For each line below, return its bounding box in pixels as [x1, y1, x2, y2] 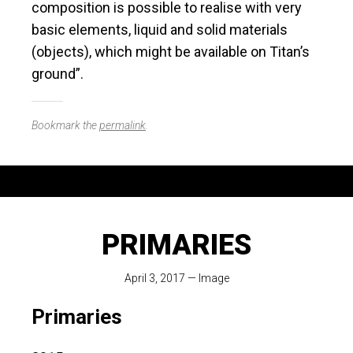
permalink [99, 119, 146, 132]
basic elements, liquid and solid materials [32, 21, 288, 39]
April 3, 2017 [124, 272, 185, 285]
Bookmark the [32, 119, 99, 132]
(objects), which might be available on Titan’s [32, 43, 310, 61]
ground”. [32, 65, 84, 83]
